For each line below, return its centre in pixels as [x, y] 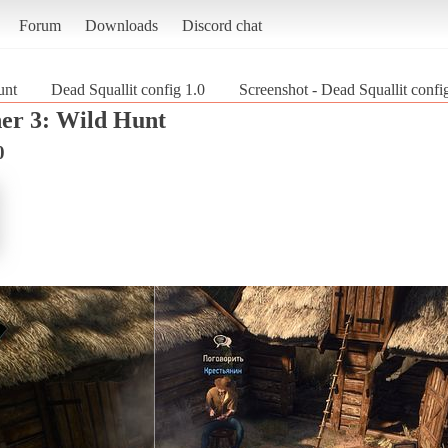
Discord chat [221, 25]
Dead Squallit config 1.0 [128, 89]
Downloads [121, 25]
